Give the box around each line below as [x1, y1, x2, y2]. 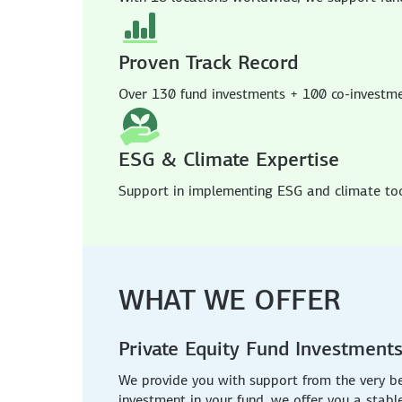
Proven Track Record [118, 49, 298, 74]
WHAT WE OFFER [118, 281, 341, 318]
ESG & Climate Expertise [118, 146, 339, 171]
